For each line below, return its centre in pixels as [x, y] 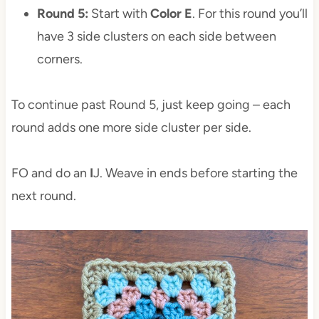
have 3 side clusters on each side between [156, 37]
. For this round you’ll [250, 14]
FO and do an [50, 173]
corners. [59, 59]
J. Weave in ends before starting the [195, 173]
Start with [119, 14]
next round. [43, 196]
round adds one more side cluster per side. [131, 128]
